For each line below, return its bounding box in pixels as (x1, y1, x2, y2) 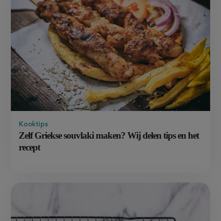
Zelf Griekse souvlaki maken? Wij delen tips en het (19, 130, 199, 141)
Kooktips (19, 120, 48, 128)
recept (19, 142, 40, 152)
